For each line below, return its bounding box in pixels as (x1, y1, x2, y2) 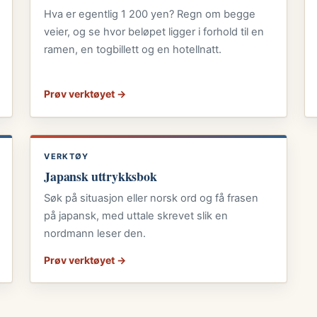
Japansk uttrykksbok (44, 166, 157, 185)
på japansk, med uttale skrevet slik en (44, 209, 229, 222)
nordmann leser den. (44, 226, 146, 240)
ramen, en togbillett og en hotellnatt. (44, 42, 222, 56)
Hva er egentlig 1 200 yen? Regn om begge (44, 7, 256, 21)
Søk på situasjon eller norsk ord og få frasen (44, 191, 259, 204)
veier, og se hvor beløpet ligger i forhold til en (44, 25, 265, 38)
